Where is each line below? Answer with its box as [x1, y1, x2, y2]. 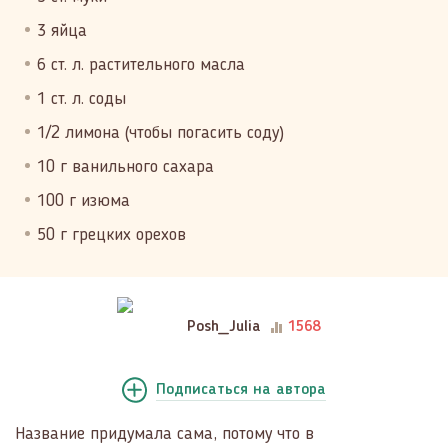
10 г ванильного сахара [37, 158, 214, 176]
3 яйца [37, 22, 87, 40]
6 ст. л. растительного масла [37, 56, 245, 74]
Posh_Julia [186, 319, 261, 335]
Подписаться [156, 382, 253, 398]
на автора [253, 382, 326, 398]
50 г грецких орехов [37, 226, 186, 244]
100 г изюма [37, 192, 130, 210]
